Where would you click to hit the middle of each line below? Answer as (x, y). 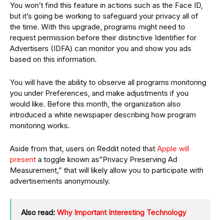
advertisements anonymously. (60, 181)
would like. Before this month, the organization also (95, 104)
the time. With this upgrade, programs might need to (97, 27)
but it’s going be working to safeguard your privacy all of (104, 16)
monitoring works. (40, 125)
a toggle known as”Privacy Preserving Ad (107, 159)
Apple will (173, 148)
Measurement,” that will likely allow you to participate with (107, 170)
